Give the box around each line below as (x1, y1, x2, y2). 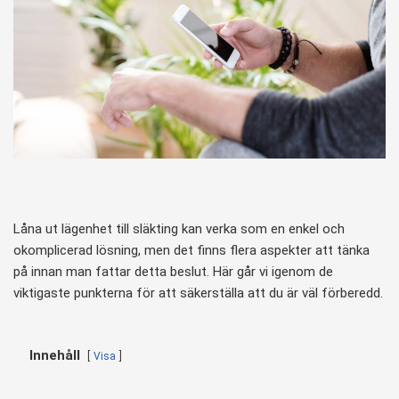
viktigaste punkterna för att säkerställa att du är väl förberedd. (13, 284, 383, 301)
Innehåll (29, 346, 80, 363)
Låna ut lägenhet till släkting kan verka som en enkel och (13, 220, 345, 237)
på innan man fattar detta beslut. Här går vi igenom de (13, 263, 333, 280)
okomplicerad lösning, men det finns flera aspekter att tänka (13, 241, 370, 258)
